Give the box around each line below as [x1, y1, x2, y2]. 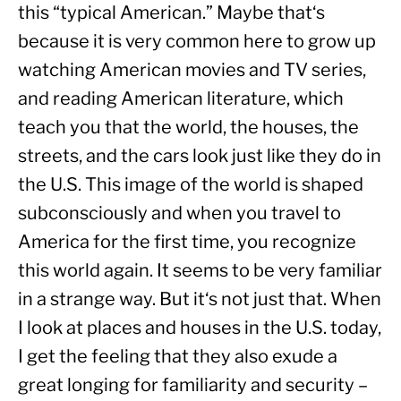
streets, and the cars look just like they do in [18, 144, 381, 166]
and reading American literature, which [18, 87, 344, 109]
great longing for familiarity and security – [18, 373, 368, 396]
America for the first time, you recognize [18, 230, 356, 252]
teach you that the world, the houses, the [18, 115, 359, 138]
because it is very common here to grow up [18, 30, 376, 52]
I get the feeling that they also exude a [18, 345, 337, 367]
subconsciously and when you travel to [18, 201, 341, 224]
